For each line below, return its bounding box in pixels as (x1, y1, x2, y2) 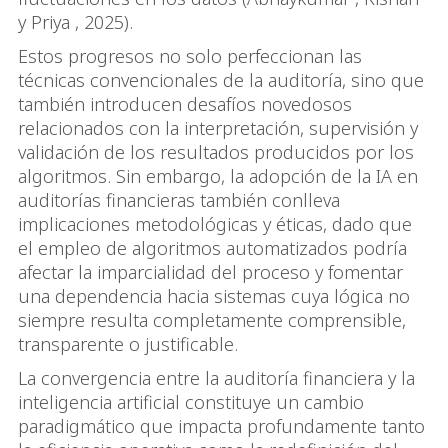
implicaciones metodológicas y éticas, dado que (18, 211, 412, 236)
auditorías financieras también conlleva (18, 187, 340, 212)
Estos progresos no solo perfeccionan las (18, 43, 362, 68)
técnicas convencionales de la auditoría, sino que (18, 67, 424, 92)
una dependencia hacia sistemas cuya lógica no (18, 283, 410, 308)
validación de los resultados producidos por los (18, 139, 414, 164)
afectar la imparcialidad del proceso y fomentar (18, 259, 403, 284)
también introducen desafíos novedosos (18, 91, 352, 116)
